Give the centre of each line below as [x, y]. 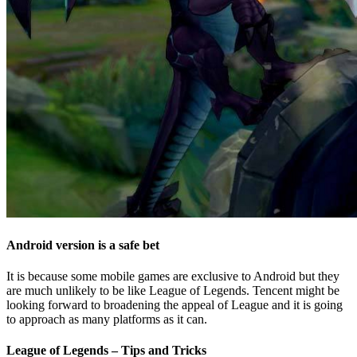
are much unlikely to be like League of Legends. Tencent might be [173, 290]
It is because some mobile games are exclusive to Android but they [173, 276]
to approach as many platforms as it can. [107, 319]
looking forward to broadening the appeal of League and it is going [175, 304]
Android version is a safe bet [83, 245]
